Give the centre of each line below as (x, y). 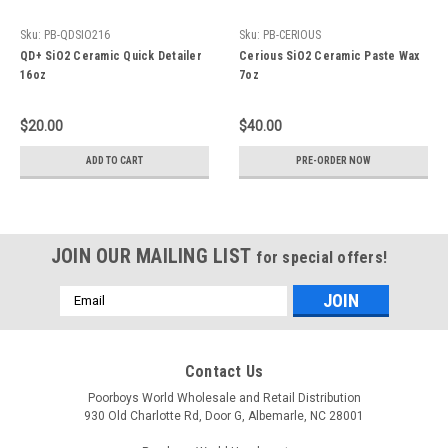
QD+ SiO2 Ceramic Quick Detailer (111, 55)
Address (86, 315)
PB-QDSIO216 (77, 34)
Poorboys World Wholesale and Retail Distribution (224, 397)
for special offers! (322, 257)
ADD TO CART (114, 160)
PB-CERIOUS (292, 34)
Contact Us (224, 371)
